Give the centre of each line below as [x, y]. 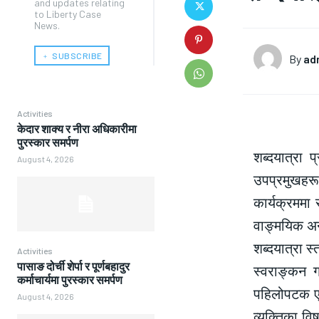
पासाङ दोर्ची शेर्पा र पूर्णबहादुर [73, 266]
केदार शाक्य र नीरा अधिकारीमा [77, 128]
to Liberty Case [68, 14]
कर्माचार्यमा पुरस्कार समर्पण [70, 280]
